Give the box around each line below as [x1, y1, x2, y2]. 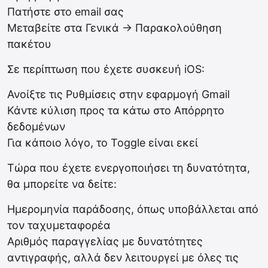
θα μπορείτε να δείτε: [7, 178, 117, 191]
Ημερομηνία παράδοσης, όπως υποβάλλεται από [7, 203, 258, 216]
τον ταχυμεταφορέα [7, 219, 111, 232]
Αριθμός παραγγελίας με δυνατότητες [7, 235, 203, 248]
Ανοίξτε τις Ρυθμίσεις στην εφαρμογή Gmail [7, 88, 230, 101]
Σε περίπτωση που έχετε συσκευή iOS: [7, 63, 205, 76]
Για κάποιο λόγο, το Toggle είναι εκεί [7, 136, 198, 150]
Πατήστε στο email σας [7, 5, 124, 19]
